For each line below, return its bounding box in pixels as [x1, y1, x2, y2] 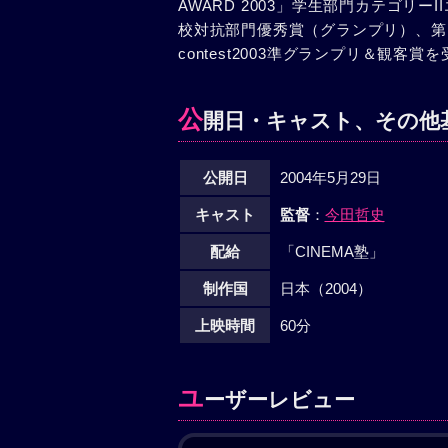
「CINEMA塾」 [279, 243, 384, 260]
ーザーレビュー [204, 388, 355, 411]
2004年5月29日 [279, 169, 381, 186]
